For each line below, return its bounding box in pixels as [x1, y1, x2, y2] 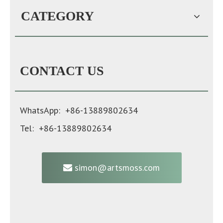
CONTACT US [20, 64, 104, 78]
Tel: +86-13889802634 [20, 122, 111, 134]
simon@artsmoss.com [72, 162, 160, 173]
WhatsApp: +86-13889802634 [20, 105, 138, 116]
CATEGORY [21, 9, 94, 23]
